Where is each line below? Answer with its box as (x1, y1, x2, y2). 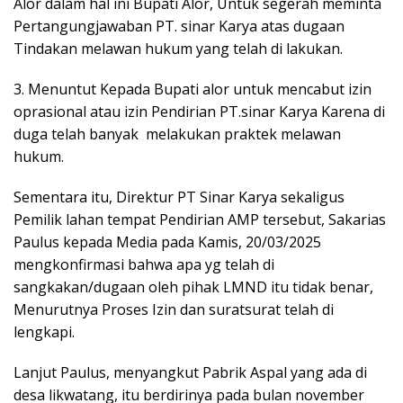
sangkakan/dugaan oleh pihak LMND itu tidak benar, (13, 276, 373, 297)
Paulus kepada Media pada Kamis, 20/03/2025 (13, 231, 321, 252)
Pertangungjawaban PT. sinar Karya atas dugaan (13, 15, 345, 36)
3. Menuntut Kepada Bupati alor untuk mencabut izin (13, 78, 372, 99)
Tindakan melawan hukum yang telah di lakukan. (13, 38, 343, 58)
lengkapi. (13, 321, 75, 342)
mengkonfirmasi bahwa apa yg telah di (13, 254, 274, 274)
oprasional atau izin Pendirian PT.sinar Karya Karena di (13, 101, 385, 121)
